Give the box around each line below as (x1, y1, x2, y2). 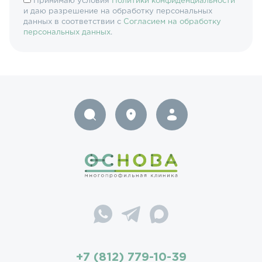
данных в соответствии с (23, 19, 123, 26)
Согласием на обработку (123, 19, 221, 26)
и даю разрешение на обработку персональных (23, 8, 212, 15)
